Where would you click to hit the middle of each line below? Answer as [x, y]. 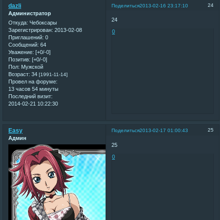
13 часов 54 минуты [33, 89]
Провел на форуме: [33, 82]
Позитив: [19, 60]
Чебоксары [42, 23]
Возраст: [19, 74]
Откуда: [18, 23]
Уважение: [21, 52]
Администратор [30, 13]
